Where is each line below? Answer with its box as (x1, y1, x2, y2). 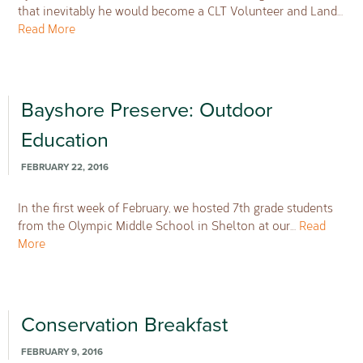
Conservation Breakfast (20, 312, 228, 337)
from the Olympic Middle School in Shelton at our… (18, 216, 300, 233)
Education (20, 128, 109, 153)
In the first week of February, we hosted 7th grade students (18, 199, 334, 216)
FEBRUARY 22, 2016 (20, 161, 109, 173)
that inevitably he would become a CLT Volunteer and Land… (18, 2, 344, 19)
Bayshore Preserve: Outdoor (20, 98, 272, 123)
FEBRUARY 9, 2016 (20, 345, 103, 357)
